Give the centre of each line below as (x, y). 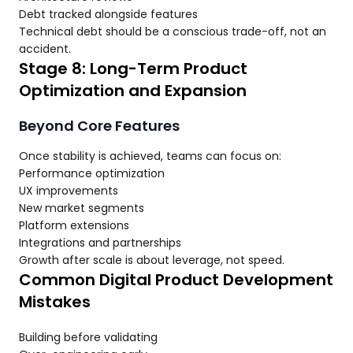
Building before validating (88, 338)
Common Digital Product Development (176, 280)
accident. (45, 49)
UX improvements (69, 191)
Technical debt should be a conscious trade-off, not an (173, 32)
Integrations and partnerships (100, 243)
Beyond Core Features (99, 126)
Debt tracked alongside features (108, 15)
